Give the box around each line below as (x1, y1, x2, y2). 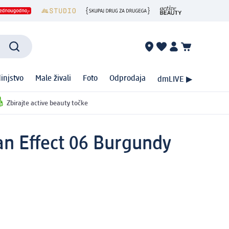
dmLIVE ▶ (157, 75, 192, 84)
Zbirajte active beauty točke (6, 99, 88, 107)
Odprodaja (109, 75, 146, 83)
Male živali (35, 75, 71, 83)
